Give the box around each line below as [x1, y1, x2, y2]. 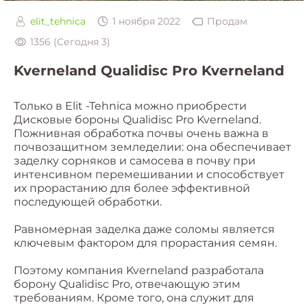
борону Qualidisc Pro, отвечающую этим [14, 278, 241, 291]
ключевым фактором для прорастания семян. [14, 236, 277, 250]
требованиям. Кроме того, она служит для [14, 291, 254, 305]
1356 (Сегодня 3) [30, 36, 110, 49]
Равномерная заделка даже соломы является [14, 223, 275, 236]
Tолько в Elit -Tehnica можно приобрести [14, 99, 247, 113]
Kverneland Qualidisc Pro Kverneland [14, 62, 284, 79]
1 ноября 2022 [112, 15, 180, 28]
